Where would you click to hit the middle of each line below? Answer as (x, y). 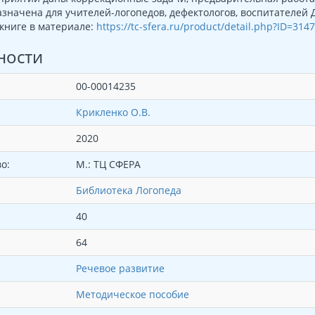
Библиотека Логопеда (128, 190)
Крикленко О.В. (113, 112)
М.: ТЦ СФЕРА (108, 164)
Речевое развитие (120, 268)
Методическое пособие (132, 294)
